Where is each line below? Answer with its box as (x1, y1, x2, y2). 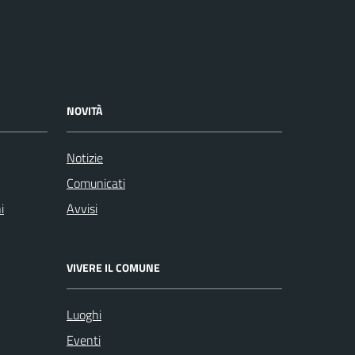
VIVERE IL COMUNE (67, 258, 160, 276)
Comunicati (67, 173, 125, 193)
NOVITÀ (67, 101, 102, 119)
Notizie (67, 147, 103, 167)
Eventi (67, 330, 101, 349)
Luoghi (67, 304, 101, 324)
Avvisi (67, 198, 97, 218)
